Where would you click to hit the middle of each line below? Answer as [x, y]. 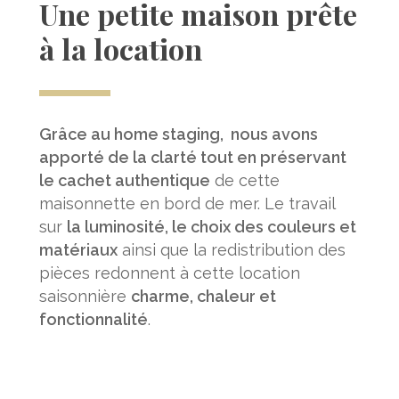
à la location [120, 49]
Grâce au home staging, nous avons [178, 134]
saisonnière [85, 296]
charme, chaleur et [203, 296]
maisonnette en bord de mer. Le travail [187, 204]
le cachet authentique [124, 180]
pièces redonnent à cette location [169, 273]
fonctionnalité [93, 319]
